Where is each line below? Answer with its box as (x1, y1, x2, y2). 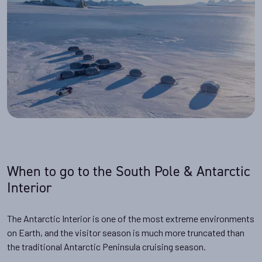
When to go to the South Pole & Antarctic (7, 163, 250, 180)
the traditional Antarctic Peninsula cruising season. (7, 241, 206, 253)
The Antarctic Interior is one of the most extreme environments (7, 213, 254, 225)
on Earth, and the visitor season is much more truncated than (7, 227, 244, 239)
